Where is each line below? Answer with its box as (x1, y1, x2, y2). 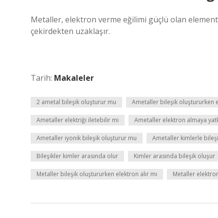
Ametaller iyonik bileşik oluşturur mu (36, 134, 137, 142)
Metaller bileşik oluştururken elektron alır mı (36, 170, 157, 178)
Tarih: (31, 73, 54, 83)
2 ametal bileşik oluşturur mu (36, 98, 116, 106)
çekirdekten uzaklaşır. (31, 26, 110, 36)
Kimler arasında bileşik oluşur (134, 152, 215, 160)
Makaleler (54, 73, 94, 83)
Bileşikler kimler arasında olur (36, 152, 118, 160)
